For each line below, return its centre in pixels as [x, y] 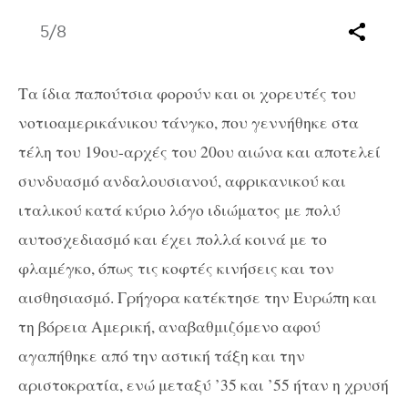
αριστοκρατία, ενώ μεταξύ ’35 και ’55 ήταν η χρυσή [204, 384]
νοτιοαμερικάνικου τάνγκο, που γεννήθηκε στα [189, 122]
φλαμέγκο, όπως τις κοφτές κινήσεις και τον [176, 267]
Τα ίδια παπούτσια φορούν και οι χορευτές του [187, 92]
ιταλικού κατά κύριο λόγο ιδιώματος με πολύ [179, 209]
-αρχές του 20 [168, 151]
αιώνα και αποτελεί [309, 151]
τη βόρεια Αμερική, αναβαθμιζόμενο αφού [169, 326]
